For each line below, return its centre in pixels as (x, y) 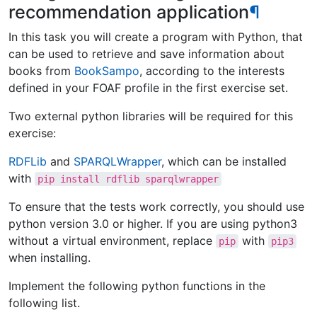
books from (41, 71)
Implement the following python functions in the (137, 286)
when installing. (50, 258)
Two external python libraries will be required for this (151, 116)
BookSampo (107, 71)
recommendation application (129, 12)
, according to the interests (212, 71)
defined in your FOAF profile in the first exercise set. (148, 88)
